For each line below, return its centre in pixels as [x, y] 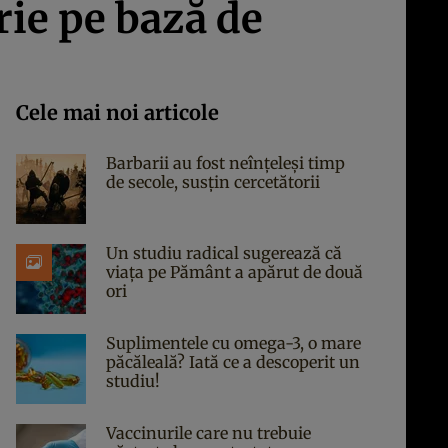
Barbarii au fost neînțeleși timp [225, 163]
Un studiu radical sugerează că [224, 253]
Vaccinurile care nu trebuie [208, 433]
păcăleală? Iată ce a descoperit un [233, 362]
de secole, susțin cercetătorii [213, 182]
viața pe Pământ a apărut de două [234, 272]
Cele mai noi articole [117, 112]
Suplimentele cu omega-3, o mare [233, 343]
